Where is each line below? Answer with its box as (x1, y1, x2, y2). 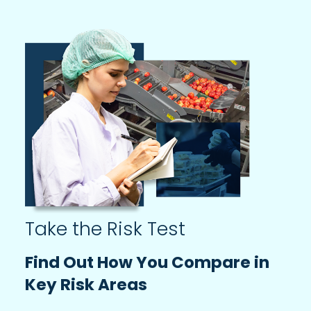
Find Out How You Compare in (25, 251, 269, 274)
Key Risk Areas (25, 273, 147, 296)
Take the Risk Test (25, 215, 185, 242)
